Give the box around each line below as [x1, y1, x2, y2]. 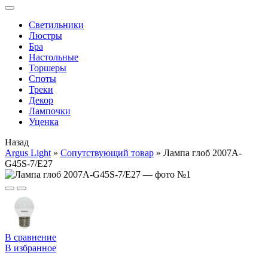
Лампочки [29, 106, 71, 116]
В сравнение [5, 232, 56, 242]
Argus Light [5, 148, 51, 158]
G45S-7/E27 [5, 159, 53, 169]
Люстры [29, 31, 62, 41]
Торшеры [29, 63, 66, 73]
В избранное [5, 243, 56, 253]
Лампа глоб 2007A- [163, 148, 242, 158]
